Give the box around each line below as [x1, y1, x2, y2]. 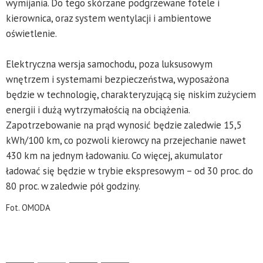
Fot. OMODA [6, 202, 50, 214]
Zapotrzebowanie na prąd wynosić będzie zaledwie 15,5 [6, 119, 242, 132]
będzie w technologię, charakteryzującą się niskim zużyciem [6, 88, 256, 102]
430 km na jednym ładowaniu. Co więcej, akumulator [6, 149, 222, 163]
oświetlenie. [6, 27, 57, 41]
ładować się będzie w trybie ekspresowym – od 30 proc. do [6, 164, 253, 178]
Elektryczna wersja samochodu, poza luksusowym [6, 58, 213, 71]
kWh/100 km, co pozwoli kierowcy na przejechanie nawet [6, 134, 246, 147]
